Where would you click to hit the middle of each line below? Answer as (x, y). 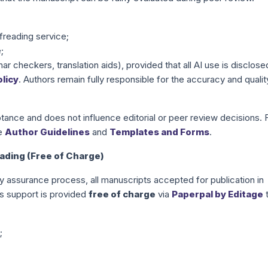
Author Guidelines (47, 132)
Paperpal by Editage (217, 194)
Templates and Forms (159, 132)
